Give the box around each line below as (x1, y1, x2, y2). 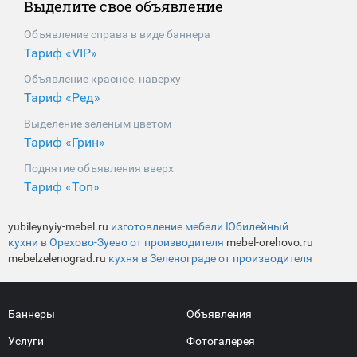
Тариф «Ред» (24, 89, 100, 105)
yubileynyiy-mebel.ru (8, 219, 111, 233)
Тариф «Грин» (24, 134, 105, 150)
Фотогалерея (186, 334, 255, 347)
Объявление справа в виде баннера (24, 27, 210, 41)
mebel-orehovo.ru (224, 235, 313, 249)
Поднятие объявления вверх (24, 161, 174, 175)
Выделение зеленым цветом (24, 116, 171, 130)
